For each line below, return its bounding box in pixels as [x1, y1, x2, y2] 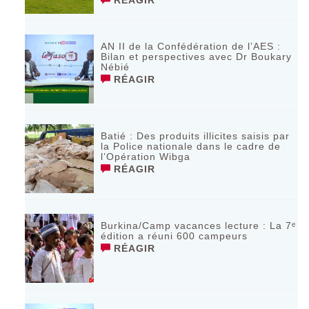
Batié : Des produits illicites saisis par [101, 130, 290, 141]
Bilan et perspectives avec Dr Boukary [101, 50, 292, 62]
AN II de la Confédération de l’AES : [101, 40, 281, 52]
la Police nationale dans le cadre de [101, 140, 281, 152]
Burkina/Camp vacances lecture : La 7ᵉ [101, 219, 297, 231]
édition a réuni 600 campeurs [101, 230, 248, 241]
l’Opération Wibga [101, 150, 191, 162]
